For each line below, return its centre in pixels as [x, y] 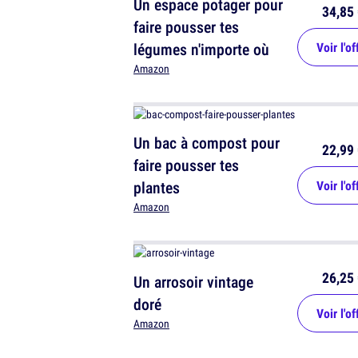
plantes [157, 188]
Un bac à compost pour [207, 143]
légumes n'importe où [201, 50]
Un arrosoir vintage [193, 282]
